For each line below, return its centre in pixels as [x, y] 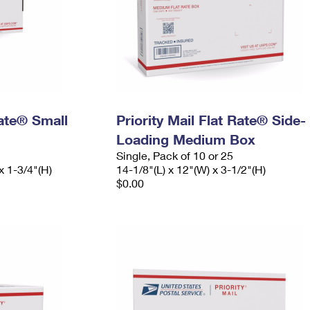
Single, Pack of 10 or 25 [174, 155]
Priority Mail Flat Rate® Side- [211, 120]
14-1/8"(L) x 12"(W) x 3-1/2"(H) [191, 169]
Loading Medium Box [185, 139]
